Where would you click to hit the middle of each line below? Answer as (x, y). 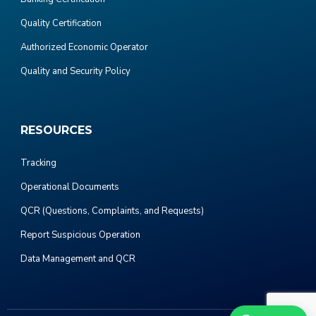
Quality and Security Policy (75, 71)
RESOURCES (56, 130)
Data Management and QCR (78, 259)
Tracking (38, 163)
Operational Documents (70, 187)
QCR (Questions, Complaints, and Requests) (112, 211)
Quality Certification (61, 23)
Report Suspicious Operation (80, 235)
